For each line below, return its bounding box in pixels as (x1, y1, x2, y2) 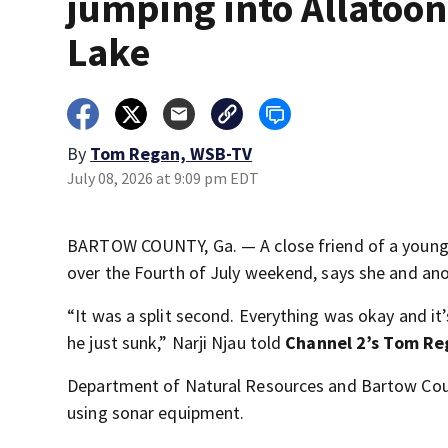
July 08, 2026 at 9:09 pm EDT (67, 168, 260, 188)
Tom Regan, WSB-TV (90, 142, 253, 165)
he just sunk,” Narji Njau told (67, 331, 286, 354)
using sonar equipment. (67, 401, 245, 424)
